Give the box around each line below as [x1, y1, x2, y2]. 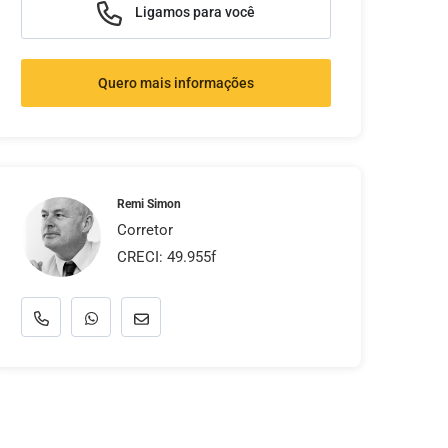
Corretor [117, 221, 173, 239]
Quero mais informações [98, 74, 254, 91]
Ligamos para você [132, 3, 255, 20]
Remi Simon [117, 197, 181, 211]
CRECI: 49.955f [117, 248, 216, 266]
